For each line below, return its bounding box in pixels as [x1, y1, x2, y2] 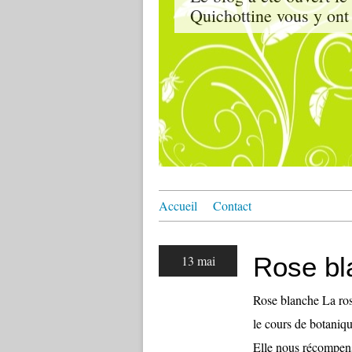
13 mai [181, 252, 215, 269]
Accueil [159, 197, 197, 214]
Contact [213, 197, 251, 214]
